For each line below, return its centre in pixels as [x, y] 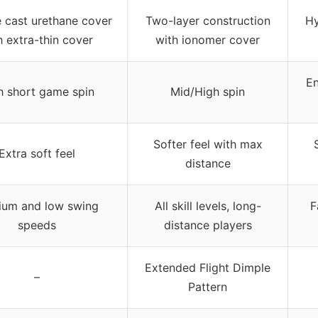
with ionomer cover [208, 39]
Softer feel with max [208, 144]
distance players [208, 225]
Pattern [208, 286]
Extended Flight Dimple [208, 267]
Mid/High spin [208, 91]
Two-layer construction [208, 20]
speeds [37, 225]
